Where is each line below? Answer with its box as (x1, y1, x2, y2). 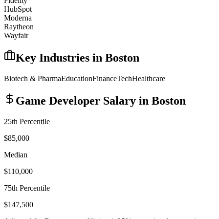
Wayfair (4, 31, 28, 40)
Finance (92, 74, 117, 83)
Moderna (4, 14, 32, 22)
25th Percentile (4, 117, 50, 126)
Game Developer (16, 94, 100, 108)
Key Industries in (16, 51, 105, 65)
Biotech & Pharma (4, 74, 61, 83)
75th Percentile (4, 183, 50, 192)
